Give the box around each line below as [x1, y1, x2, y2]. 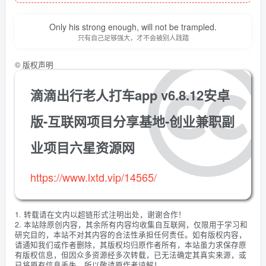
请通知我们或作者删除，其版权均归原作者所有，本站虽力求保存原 [15, 239, 246, 250]
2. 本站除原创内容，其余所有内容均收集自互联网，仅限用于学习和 [15, 219, 248, 230]
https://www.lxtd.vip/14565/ [30, 169, 157, 185]
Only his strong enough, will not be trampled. [49, 21, 217, 33]
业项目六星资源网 [30, 138, 135, 157]
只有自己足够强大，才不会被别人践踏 [77, 33, 189, 42]
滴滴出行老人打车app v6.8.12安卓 [30, 85, 230, 104]
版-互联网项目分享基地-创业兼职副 [30, 112, 235, 131]
